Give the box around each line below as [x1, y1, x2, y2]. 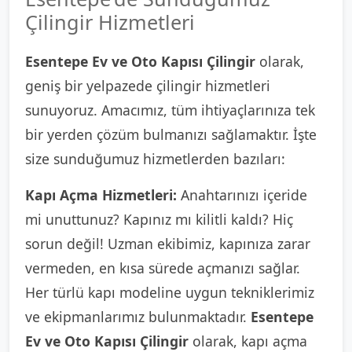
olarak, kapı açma [189, 332, 307, 350]
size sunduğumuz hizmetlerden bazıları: [25, 149, 285, 168]
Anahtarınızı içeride [177, 185, 307, 204]
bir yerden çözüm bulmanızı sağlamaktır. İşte [25, 125, 317, 144]
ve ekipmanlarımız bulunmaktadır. [25, 307, 251, 326]
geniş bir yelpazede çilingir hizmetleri [25, 76, 270, 95]
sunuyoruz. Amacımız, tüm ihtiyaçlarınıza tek [25, 101, 315, 119]
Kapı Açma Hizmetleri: [25, 185, 177, 204]
